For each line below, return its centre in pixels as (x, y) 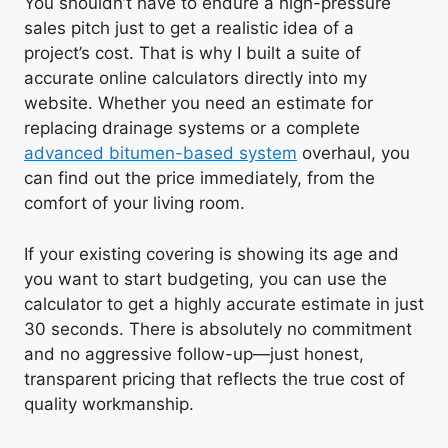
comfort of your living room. (134, 203)
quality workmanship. (109, 403)
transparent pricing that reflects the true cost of (214, 378)
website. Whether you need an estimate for (198, 103)
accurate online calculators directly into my (195, 78)
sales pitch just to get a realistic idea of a (189, 28)
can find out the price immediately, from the (199, 178)
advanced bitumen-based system (160, 153)
